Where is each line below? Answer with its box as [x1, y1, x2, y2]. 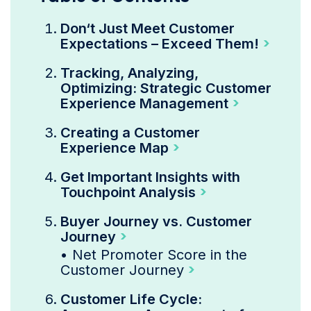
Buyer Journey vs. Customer [60, 213, 252, 230]
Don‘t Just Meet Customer [60, 20, 235, 37]
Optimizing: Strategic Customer [60, 80, 271, 96]
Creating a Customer [60, 124, 200, 141]
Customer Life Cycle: [60, 291, 202, 308]
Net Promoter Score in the [72, 246, 247, 263]
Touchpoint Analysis [60, 184, 196, 201]
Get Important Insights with [60, 169, 240, 185]
